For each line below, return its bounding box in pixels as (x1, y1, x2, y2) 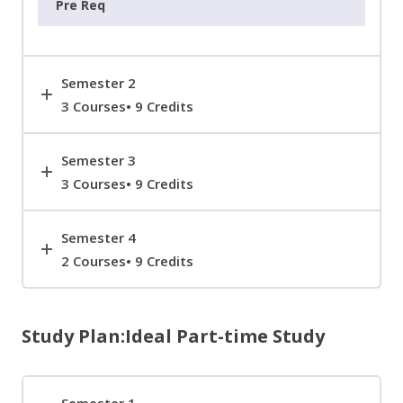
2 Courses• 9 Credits (61, 252, 193, 271)
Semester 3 (61, 151, 136, 170)
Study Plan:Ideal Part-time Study (22, 324, 325, 349)
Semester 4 (61, 228, 136, 247)
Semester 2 (61, 74, 136, 93)
